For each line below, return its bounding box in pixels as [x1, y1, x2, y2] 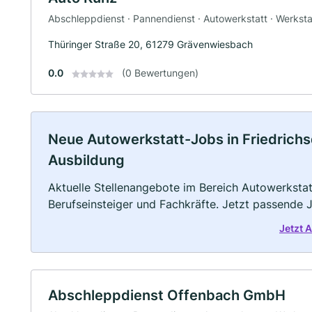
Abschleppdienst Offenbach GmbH [48, 286, 286, 304]
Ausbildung [48, 151, 125, 169]
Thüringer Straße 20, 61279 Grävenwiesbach [48, 38, 253, 50]
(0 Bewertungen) [122, 66, 198, 79]
